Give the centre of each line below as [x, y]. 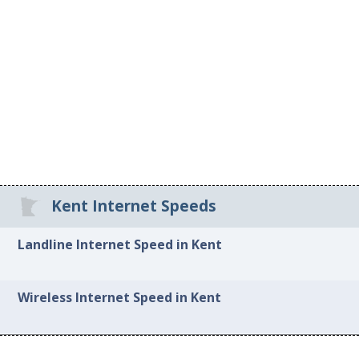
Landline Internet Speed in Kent [120, 244]
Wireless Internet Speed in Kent [120, 298]
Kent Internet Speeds [133, 206]
